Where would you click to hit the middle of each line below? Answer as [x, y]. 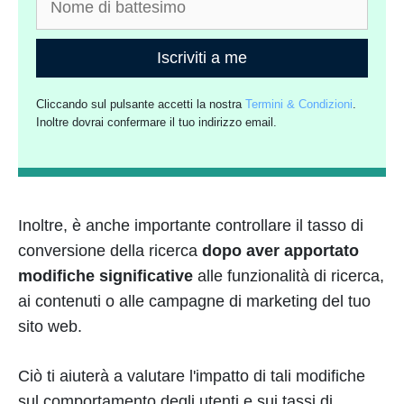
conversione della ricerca [110, 251]
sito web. [50, 327]
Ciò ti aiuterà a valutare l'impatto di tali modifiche [192, 376]
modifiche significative [108, 276]
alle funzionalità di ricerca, [291, 276]
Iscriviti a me [202, 58]
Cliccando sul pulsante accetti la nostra [141, 105]
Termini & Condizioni [299, 105]
